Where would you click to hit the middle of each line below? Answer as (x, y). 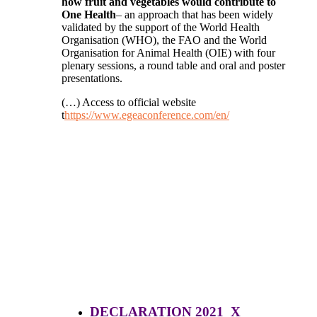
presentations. (92, 78)
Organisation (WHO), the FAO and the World (164, 40)
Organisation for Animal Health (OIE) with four (168, 52)
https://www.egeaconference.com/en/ (147, 115)
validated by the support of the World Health (161, 27)
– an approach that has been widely (195, 14)
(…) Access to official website (129, 102)
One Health (89, 14)
